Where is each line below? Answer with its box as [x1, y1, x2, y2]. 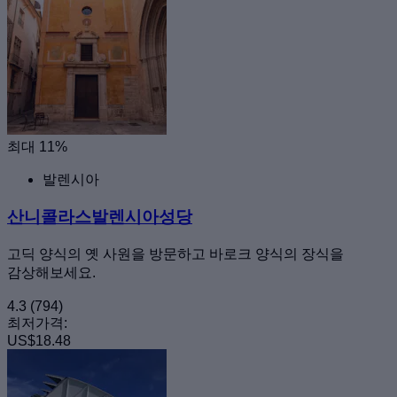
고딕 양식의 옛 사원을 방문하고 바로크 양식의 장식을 [7, 246, 344, 262]
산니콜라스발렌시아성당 [7, 207, 192, 227]
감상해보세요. [7, 265, 96, 281]
